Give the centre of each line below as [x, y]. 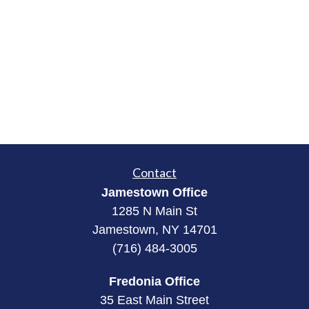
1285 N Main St [154, 211]
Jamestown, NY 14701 [154, 230]
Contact [154, 172]
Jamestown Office [154, 192]
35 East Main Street [154, 300]
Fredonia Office [154, 281]
